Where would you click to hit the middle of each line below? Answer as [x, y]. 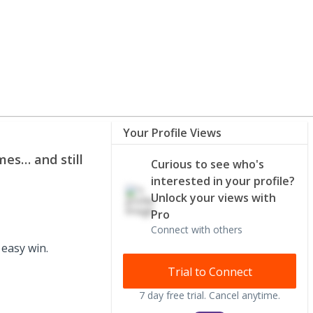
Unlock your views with [213, 198]
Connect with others [197, 230]
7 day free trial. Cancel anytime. [210, 295]
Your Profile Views [172, 133]
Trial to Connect [210, 271]
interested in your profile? [223, 181]
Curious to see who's [208, 164]
